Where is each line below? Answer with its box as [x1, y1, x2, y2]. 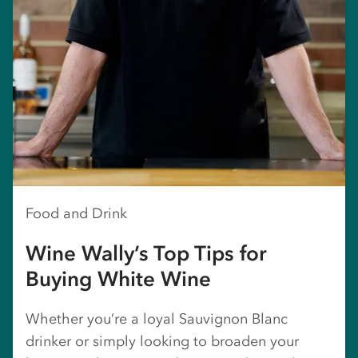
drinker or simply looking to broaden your [26, 332, 299, 350]
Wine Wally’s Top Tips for [26, 240, 266, 266]
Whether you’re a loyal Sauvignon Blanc [26, 309, 288, 328]
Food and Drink [26, 204, 127, 222]
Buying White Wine [26, 265, 211, 292]
